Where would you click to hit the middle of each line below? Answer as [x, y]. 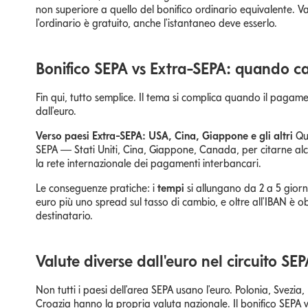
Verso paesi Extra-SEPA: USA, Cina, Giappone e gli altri [164, 135]
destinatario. [64, 215]
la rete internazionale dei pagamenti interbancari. [148, 163]
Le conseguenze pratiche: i [97, 188]
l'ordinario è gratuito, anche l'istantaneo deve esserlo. [156, 23]
